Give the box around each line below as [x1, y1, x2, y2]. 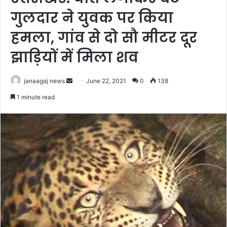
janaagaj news [24, 77, 65, 85]
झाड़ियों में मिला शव [11, 48, 138, 67]
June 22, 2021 [86, 77, 126, 85]
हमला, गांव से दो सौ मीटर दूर [11, 28, 197, 48]
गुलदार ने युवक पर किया [11, 8, 173, 28]
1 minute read [15, 93, 55, 101]
